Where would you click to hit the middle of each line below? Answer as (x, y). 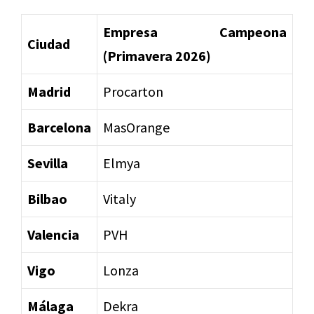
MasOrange (136, 128)
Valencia (53, 235)
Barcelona (59, 128)
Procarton (133, 92)
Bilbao (47, 199)
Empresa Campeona (195, 32)
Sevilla (48, 163)
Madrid (49, 92)
